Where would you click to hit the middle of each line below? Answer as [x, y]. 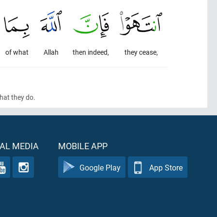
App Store [166, 167]
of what [17, 52]
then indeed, [91, 52]
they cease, [141, 52]
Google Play [100, 167]
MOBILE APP [83, 146]
